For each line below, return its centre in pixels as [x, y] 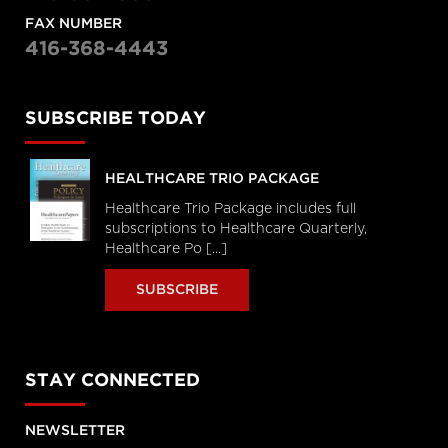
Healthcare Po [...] [166, 249]
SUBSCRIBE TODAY [115, 119]
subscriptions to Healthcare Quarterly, [236, 229]
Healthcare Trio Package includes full [230, 209]
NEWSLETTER [75, 431]
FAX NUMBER [73, 24]
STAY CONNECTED [112, 381]
